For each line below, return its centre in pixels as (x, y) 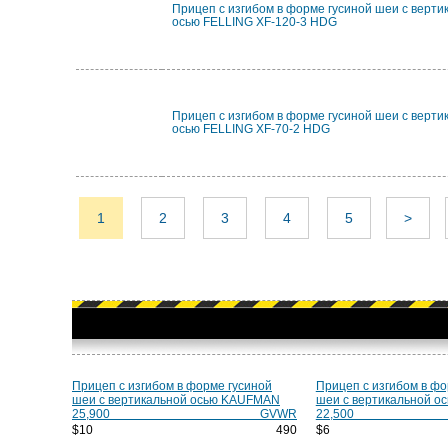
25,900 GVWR (184, 414)
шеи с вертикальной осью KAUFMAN (176, 400)
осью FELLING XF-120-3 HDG (254, 22)
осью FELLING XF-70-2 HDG (251, 129)
